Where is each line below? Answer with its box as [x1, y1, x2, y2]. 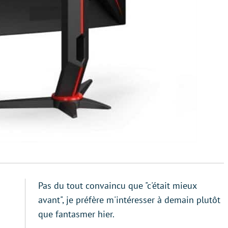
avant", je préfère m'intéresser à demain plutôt [38, 194, 220, 206]
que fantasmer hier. [38, 208, 115, 220]
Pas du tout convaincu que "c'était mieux [38, 180, 196, 191]
